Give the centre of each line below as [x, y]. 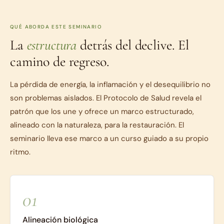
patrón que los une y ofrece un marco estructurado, [102, 111]
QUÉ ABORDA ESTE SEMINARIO [56, 26]
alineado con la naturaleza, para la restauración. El [97, 125]
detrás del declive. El [133, 45]
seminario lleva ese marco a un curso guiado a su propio [109, 138]
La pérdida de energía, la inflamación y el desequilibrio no [110, 84]
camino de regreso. [60, 61]
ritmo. [20, 152]
